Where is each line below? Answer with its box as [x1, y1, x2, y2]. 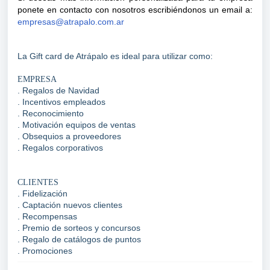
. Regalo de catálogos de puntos [17, 234, 141, 244]
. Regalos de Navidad [17, 86, 99, 95]
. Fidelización [17, 189, 67, 198]
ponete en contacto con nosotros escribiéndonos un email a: [17, 5, 253, 14]
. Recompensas [17, 212, 77, 221]
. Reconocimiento [17, 108, 84, 118]
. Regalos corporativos [17, 143, 103, 152]
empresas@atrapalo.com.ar [17, 17, 124, 27]
